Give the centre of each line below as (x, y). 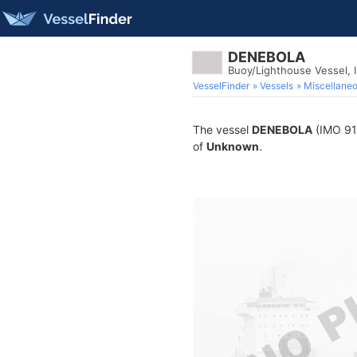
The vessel (222, 129)
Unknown (233, 146)
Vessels (277, 86)
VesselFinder (221, 86)
